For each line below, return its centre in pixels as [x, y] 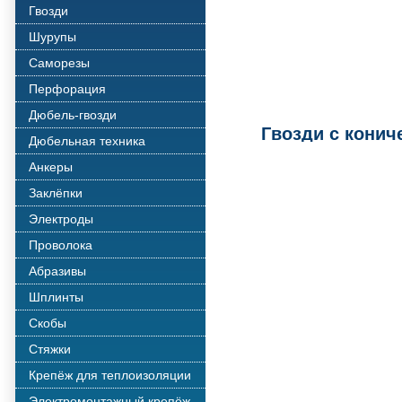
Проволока [61, 245]
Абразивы [57, 271]
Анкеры [51, 167]
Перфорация [67, 89]
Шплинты [56, 297]
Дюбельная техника [87, 141]
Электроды [61, 219]
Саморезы [59, 63]
